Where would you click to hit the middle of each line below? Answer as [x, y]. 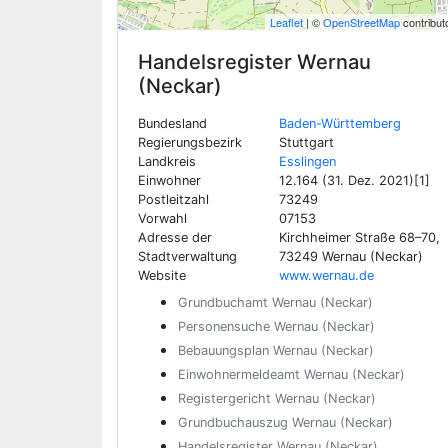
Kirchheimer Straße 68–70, [359, 237]
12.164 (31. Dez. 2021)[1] [354, 180]
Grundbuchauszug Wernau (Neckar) [285, 422]
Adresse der [175, 237]
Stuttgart [306, 142]
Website [162, 275]
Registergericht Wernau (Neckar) [277, 398]
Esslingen [307, 161]
